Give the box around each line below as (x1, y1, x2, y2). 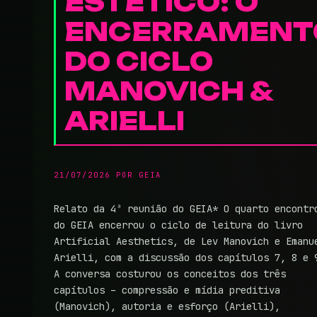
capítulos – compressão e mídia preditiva (54, 284, 280, 296)
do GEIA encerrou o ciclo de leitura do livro (54, 219, 303, 231)
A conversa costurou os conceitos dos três (54, 267, 286, 280)
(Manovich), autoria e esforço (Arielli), (54, 300, 280, 313)
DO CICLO (64, 46, 213, 77)
